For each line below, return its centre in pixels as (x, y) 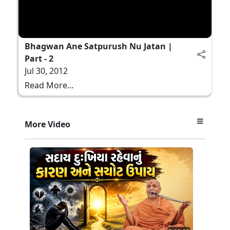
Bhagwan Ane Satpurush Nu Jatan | (99, 46)
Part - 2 (39, 58)
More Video (47, 124)
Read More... (49, 85)
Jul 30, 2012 (46, 71)
